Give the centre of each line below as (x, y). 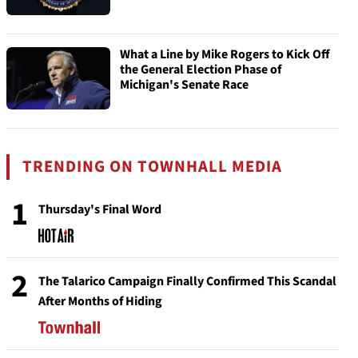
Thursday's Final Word (100, 209)
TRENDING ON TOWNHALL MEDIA (153, 167)
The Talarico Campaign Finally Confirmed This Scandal (187, 281)
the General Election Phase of (201, 70)
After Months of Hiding (100, 301)
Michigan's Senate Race (184, 85)
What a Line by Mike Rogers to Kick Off (225, 54)
